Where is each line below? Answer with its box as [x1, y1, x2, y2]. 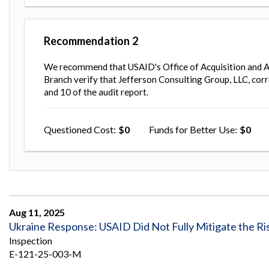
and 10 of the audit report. [44, 86, 148, 97]
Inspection [9, 234, 52, 246]
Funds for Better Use [149, 123, 235, 135]
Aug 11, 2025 [9, 206, 65, 218]
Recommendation [44, 34, 130, 47]
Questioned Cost [44, 123, 113, 135]
